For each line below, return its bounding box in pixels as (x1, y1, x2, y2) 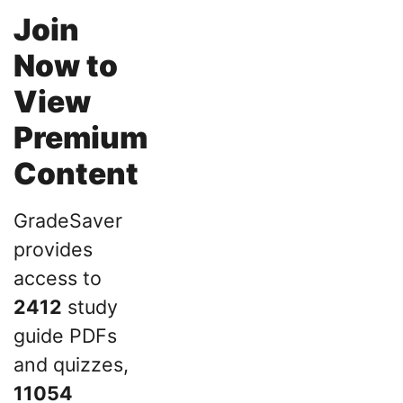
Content (13, 155, 139, 192)
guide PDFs (13, 324, 117, 348)
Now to (13, 47, 118, 84)
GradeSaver (13, 209, 122, 233)
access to (13, 266, 102, 291)
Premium (13, 119, 148, 156)
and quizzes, (13, 353, 129, 377)
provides (13, 237, 93, 262)
